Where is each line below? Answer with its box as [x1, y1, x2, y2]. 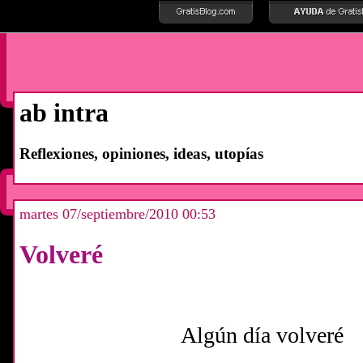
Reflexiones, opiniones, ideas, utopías [19, 145, 263, 162]
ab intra [19, 98, 109, 127]
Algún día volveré [181, 322, 344, 348]
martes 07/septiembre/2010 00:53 [19, 206, 216, 222]
